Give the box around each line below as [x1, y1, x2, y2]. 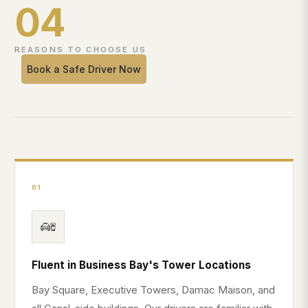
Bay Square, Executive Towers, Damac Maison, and [32, 283, 276, 297]
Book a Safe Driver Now [27, 63, 142, 76]
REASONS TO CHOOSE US [14, 45, 146, 55]
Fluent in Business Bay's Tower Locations [32, 258, 252, 272]
